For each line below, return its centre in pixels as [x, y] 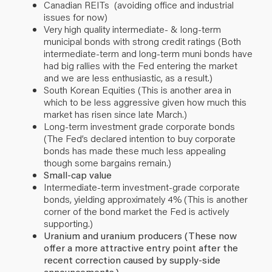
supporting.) [68, 223]
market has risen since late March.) [115, 114]
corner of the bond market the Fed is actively [136, 211]
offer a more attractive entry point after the [141, 247]
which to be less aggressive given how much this [145, 101]
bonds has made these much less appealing [135, 150]
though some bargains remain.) [107, 162]
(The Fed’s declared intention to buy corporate [140, 138]
